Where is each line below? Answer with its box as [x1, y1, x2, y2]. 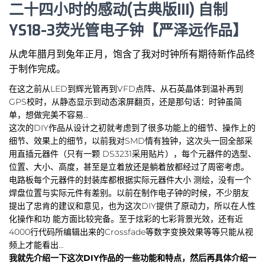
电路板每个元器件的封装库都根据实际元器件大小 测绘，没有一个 [9, 174, 251, 186]
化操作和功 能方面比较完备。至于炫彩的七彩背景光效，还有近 [9, 214, 243, 225]
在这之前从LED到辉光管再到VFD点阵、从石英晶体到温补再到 [9, 83, 243, 95]
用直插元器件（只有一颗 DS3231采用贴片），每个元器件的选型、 [9, 148, 256, 160]
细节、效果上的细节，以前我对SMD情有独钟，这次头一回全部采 [9, 135, 253, 147]
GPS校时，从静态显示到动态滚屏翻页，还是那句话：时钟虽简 [9, 96, 242, 108]
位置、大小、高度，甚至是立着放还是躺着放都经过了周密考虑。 [9, 161, 249, 173]
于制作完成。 [9, 63, 66, 75]
